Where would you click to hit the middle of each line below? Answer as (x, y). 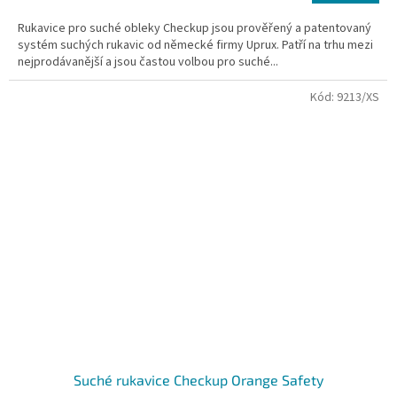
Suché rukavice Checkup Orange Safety (198, 380)
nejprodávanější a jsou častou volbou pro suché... (148, 62)
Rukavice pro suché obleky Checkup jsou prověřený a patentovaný (195, 29)
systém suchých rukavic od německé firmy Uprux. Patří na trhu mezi (195, 46)
